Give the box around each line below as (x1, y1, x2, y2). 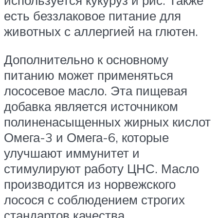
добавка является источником (4, 98, 178, 114)
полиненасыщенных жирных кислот (4, 113, 211, 129)
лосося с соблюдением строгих (4, 191, 185, 207)
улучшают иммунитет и (4, 145, 140, 161)
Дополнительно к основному (4, 51, 168, 67)
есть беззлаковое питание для (4, 7, 181, 23)
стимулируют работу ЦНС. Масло (4, 160, 199, 176)
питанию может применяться (4, 67, 173, 83)
